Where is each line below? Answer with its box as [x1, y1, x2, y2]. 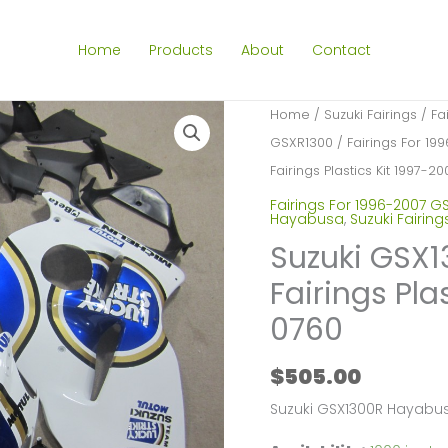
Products [148, 40, 213, 60]
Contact [311, 40, 371, 60]
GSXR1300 [269, 133, 333, 152]
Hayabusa [269, 208, 344, 229]
